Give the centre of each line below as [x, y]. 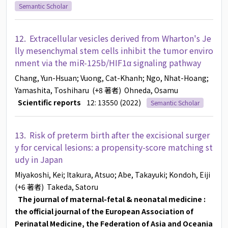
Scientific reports [48, 103]
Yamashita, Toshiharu [52, 90]
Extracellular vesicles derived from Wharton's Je [120, 38]
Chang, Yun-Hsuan [46, 78]
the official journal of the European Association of [104, 211]
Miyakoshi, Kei [39, 175]
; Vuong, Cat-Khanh [110, 78]
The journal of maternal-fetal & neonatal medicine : [110, 199]
